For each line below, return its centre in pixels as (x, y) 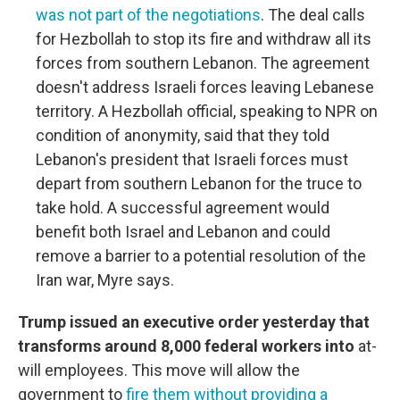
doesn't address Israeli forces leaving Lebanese (205, 87)
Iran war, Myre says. (105, 280)
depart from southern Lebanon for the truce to (199, 184)
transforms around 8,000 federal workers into (188, 346)
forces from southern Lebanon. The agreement (203, 63)
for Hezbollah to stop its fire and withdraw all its (204, 39)
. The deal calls (313, 15)
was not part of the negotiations (148, 15)
